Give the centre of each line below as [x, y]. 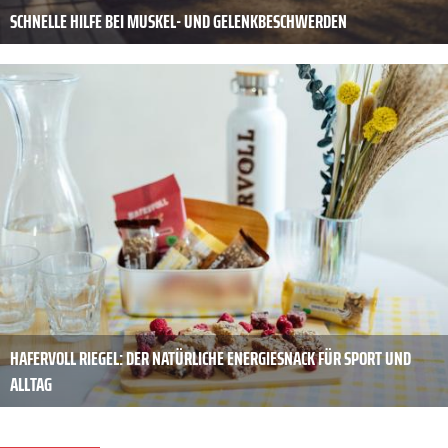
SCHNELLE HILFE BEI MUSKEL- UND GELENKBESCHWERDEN [178, 20]
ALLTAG [31, 384]
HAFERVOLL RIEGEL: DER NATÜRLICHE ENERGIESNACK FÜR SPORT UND [210, 358]
